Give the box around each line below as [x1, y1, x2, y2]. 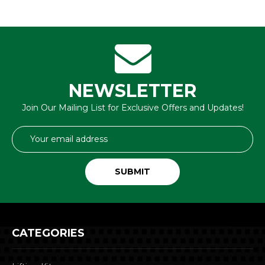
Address [12, 138, 45, 150]
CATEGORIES [12, 226, 85, 240]
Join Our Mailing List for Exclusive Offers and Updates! [21, 102, 244, 113]
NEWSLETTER [69, 79, 196, 102]
